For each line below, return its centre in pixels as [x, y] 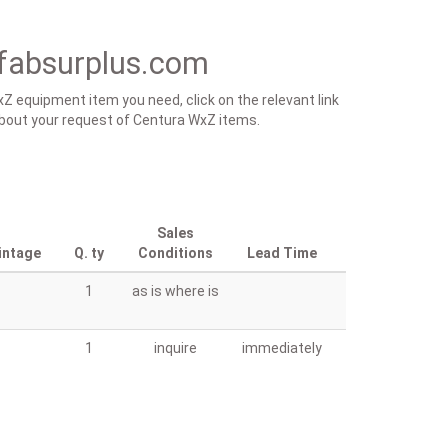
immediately [282, 348]
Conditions [175, 253]
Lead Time [282, 253]
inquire [175, 348]
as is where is [175, 291]
